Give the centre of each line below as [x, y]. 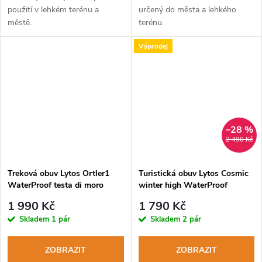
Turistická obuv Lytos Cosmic [193, 173]
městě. [20, 23]
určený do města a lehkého [187, 10]
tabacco [153, 196]
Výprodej [153, 46]
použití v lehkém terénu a [53, 10]
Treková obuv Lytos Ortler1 [58, 173]
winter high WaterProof [183, 185]
